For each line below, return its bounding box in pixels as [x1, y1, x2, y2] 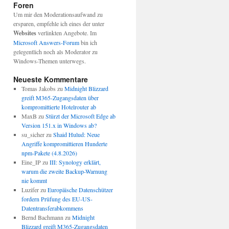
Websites [13, 29, 36, 38]
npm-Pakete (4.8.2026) [21, 149, 77, 157]
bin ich [79, 38, 97, 47]
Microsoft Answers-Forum [13, 38, 79, 47]
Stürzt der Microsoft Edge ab [45, 112, 116, 121]
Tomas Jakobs [21, 84, 56, 93]
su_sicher [21, 130, 44, 139]
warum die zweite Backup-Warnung [21, 167, 107, 176]
